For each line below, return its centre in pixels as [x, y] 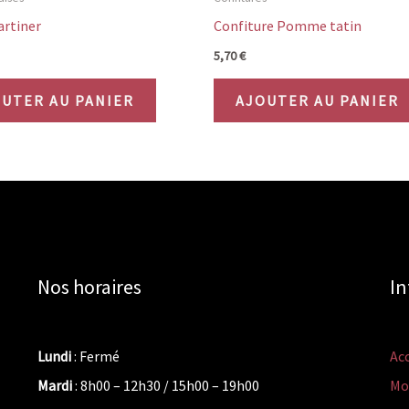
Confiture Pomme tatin [288, 26]
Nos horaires [89, 286]
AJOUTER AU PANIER [317, 100]
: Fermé [95, 357]
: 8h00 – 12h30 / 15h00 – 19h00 [165, 386]
